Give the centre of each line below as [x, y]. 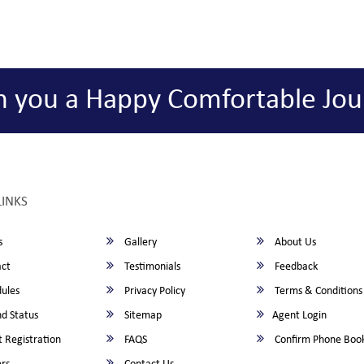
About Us [295, 243]
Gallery [140, 243]
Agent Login [300, 316]
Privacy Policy [154, 291]
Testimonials [152, 267]
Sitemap [142, 316]
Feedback [295, 267]
